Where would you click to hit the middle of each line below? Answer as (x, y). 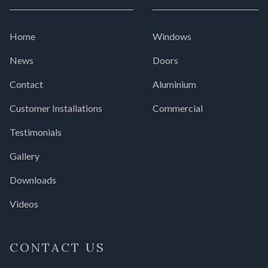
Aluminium (174, 84)
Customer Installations (56, 108)
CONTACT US (57, 247)
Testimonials (36, 132)
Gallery (25, 156)
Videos (24, 204)
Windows (172, 36)
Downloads (33, 180)
